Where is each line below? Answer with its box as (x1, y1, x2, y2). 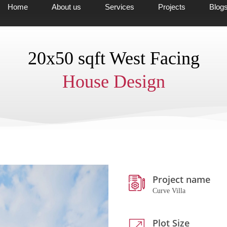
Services (104, 3, 134, 11)
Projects (158, 3, 185, 11)
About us (51, 3, 81, 11)
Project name (153, 173, 210, 185)
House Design (62, 71, 165, 92)
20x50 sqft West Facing (27, 48, 200, 68)
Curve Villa (153, 187, 185, 195)
